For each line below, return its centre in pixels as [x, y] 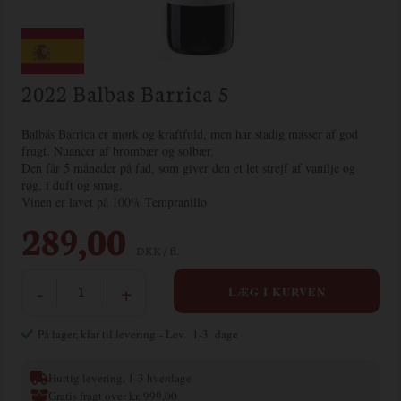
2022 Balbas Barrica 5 [126, 93]
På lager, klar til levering [99, 334]
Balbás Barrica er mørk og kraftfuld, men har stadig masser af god [190, 134]
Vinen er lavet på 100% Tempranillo [115, 202]
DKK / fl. [158, 250]
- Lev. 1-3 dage [199, 334]
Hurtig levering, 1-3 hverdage [120, 378]
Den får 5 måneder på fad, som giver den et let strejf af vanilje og [189, 168]
